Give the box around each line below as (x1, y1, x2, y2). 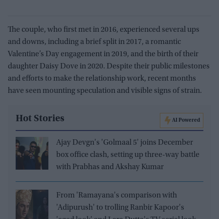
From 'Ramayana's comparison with (56, 192, 177, 200)
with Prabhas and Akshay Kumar (56, 163, 164, 172)
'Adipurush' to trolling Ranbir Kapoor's (56, 204, 184, 212)
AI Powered (172, 118, 200, 124)
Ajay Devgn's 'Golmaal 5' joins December (56, 139, 193, 147)
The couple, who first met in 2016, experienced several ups (8, 26, 199, 34)
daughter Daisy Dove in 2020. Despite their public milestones (8, 63, 210, 71)
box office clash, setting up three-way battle (56, 151, 199, 159)
